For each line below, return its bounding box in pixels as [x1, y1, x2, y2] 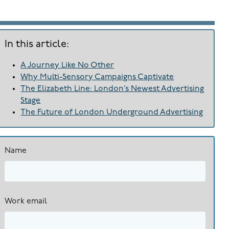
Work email [4, 197, 47, 205]
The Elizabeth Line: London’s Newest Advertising [20, 85, 204, 94]
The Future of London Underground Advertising [20, 108, 203, 117]
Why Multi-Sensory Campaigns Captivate [20, 73, 174, 82]
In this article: [4, 39, 69, 50]
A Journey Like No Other [20, 61, 114, 70]
